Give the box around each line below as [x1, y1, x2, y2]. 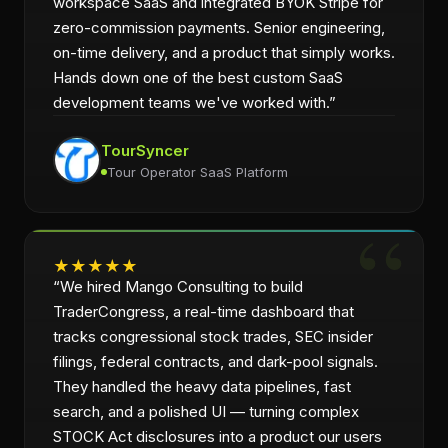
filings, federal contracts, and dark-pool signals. [53, 352, 378, 371]
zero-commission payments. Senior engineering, [53, 18, 385, 37]
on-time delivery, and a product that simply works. [53, 43, 395, 62]
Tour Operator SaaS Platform [107, 163, 288, 180]
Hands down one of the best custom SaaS [53, 68, 343, 87]
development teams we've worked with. [53, 93, 329, 112]
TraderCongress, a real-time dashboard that [53, 302, 354, 321]
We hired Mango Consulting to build [60, 277, 303, 296]
